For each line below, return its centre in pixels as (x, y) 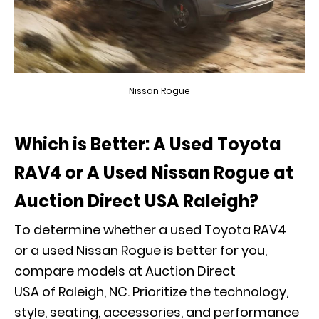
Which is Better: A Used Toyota (148, 145)
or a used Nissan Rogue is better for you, (141, 251)
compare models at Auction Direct (125, 271)
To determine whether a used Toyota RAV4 (150, 230)
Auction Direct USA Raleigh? (136, 202)
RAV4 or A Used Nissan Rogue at (154, 173)
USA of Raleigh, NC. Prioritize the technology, (151, 292)
